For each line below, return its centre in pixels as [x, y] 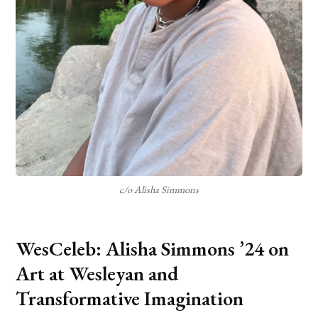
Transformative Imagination [130, 298]
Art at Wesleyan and [97, 273]
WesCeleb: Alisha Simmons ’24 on [153, 248]
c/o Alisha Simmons [159, 189]
